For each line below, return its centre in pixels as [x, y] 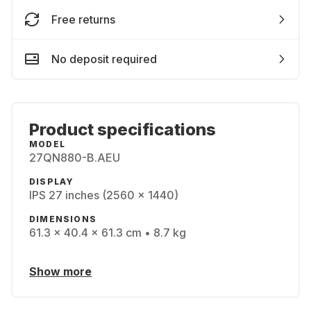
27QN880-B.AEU [75, 158]
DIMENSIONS [63, 219]
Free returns [83, 19]
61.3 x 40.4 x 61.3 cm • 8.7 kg [108, 233]
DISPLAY [52, 182]
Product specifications [123, 129]
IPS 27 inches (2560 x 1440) [104, 195]
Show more [60, 271]
